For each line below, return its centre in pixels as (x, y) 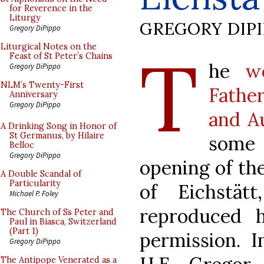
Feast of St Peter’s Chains (61, 56)
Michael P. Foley (34, 193)
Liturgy (25, 18)
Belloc (22, 145)
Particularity (35, 183)
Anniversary (34, 94)
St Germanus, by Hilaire (57, 136)
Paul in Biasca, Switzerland (63, 222)
